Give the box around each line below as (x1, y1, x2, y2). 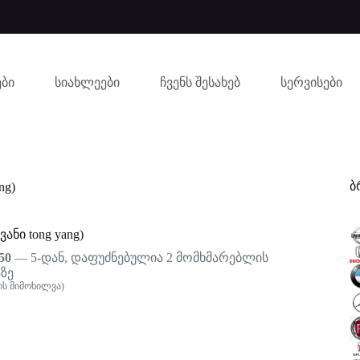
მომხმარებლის (172, 250, 268, 264)
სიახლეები (54, 75, 120, 89)
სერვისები (280, 75, 342, 89)
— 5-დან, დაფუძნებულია (10, 250, 166, 264)
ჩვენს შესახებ (159, 75, 240, 89)
